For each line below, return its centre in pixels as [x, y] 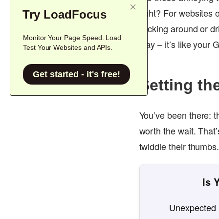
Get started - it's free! [77, 74]
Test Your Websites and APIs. [68, 47]
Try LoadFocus [65, 14]
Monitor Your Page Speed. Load [72, 38]
